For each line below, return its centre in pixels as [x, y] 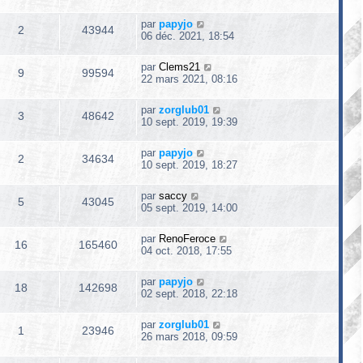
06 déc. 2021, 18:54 [188, 36]
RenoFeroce [187, 239]
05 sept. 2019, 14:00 [189, 208]
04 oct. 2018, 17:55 [186, 251]
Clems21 [179, 67]
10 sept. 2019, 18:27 [189, 165]
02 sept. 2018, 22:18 [189, 294]
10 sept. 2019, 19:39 [189, 122]
